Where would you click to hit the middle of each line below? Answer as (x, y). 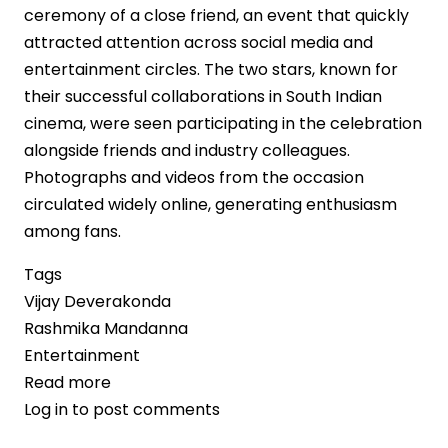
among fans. (72, 231)
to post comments (144, 409)
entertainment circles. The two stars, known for (211, 69)
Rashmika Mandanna (106, 328)
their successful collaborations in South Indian (203, 96)
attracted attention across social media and (198, 42)
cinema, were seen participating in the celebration (223, 123)
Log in (46, 409)
